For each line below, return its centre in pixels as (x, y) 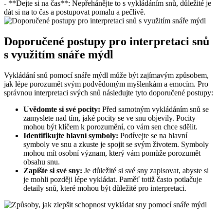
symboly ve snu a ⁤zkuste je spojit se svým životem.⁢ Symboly (116, 144)
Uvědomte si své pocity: (62, 109)
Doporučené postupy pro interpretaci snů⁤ (107, 41)
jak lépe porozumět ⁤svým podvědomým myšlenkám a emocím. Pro (106, 84)
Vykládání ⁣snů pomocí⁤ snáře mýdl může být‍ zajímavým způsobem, (106, 75)
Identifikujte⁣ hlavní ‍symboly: (71, 135)
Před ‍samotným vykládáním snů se (154, 109)
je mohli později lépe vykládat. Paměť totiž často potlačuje (113, 179)
